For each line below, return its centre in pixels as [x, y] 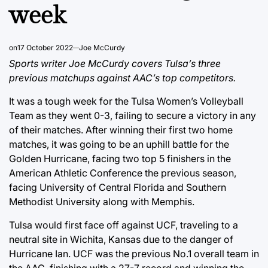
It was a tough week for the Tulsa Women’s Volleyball [126, 101]
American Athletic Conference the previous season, [123, 173]
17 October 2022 [45, 48]
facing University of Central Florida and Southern [118, 188]
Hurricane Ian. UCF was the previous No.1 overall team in [134, 254]
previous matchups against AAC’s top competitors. [122, 78]
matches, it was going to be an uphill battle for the [119, 144]
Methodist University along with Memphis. [102, 202]
